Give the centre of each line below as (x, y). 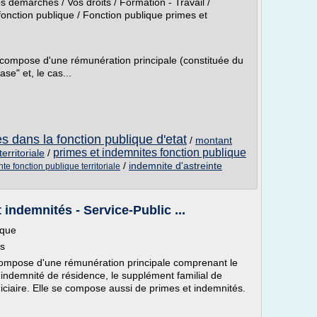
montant (214, 140)
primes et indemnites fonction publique (150, 152)
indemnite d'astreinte (175, 166)
